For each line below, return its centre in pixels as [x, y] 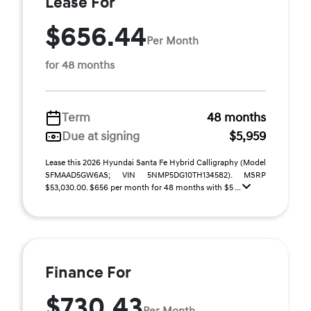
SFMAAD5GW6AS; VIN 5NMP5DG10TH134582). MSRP [155, 175]
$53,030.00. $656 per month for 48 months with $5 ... [144, 188]
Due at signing [101, 136]
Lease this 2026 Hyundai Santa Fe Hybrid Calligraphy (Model [155, 163]
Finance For [88, 273]
